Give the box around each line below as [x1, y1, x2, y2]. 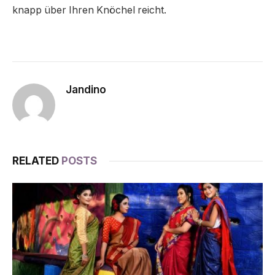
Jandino [66, 83, 106, 96]
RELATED [12, 154, 61, 167]
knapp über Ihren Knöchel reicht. [12, 4, 166, 17]
